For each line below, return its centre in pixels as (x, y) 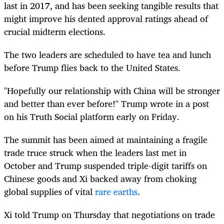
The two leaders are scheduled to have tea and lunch (107, 54)
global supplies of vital (49, 191)
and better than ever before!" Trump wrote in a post (106, 103)
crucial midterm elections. (55, 31)
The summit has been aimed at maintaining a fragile (106, 139)
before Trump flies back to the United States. (92, 67)
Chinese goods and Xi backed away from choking (100, 178)
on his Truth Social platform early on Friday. (92, 116)
